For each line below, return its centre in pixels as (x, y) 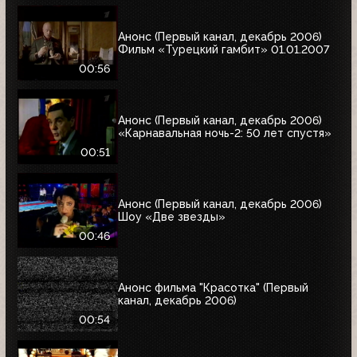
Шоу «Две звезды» (172, 216)
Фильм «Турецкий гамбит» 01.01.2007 (224, 49)
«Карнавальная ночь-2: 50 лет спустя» (225, 133)
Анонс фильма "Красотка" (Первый (213, 287)
